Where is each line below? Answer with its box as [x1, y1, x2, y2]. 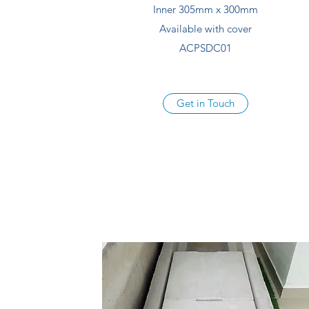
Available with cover [159, 22, 252, 35]
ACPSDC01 [179, 41, 232, 54]
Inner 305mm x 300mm [153, 3, 259, 16]
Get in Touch [177, 97, 235, 110]
